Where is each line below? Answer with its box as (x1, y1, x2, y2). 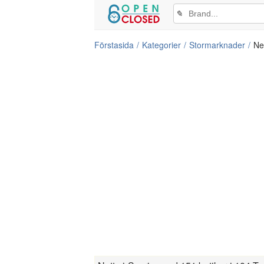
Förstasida (94, 39, 134, 51)
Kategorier (142, 39, 181, 51)
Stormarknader (189, 39, 245, 51)
